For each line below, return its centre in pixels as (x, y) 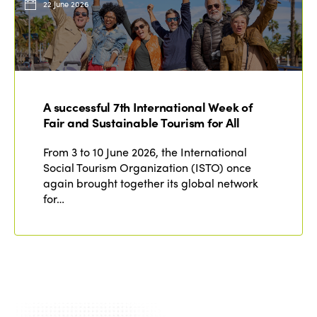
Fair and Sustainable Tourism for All (142, 122)
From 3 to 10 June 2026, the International (145, 151)
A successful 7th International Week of (148, 106)
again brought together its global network (151, 183)
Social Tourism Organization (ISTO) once (148, 167)
